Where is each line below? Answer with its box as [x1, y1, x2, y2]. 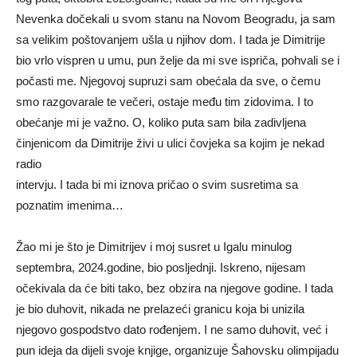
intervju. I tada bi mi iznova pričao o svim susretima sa [16, 178, 298, 191]
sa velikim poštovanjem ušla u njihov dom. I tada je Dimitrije [16, 33, 325, 46]
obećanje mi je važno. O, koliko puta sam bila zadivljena [16, 116, 306, 129]
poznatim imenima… [16, 198, 124, 212]
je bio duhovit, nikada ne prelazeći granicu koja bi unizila [16, 302, 304, 316]
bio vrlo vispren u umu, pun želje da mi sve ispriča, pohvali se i [16, 53, 339, 67]
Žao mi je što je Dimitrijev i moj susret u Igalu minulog [16, 240, 292, 253]
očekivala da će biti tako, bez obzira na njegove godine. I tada [16, 281, 333, 295]
